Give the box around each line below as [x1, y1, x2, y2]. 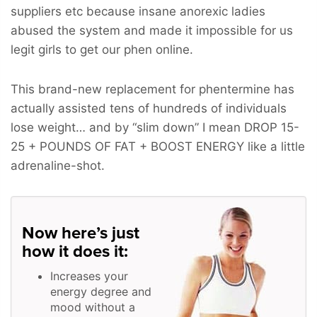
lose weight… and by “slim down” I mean [11, 120, 244, 134]
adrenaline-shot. [11, 158, 105, 173]
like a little [244, 139, 305, 154]
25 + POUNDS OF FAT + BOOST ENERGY [11, 139, 244, 154]
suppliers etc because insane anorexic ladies [11, 4, 265, 18]
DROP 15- [244, 120, 299, 134]
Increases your [50, 268, 128, 283]
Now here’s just [22, 222, 139, 243]
